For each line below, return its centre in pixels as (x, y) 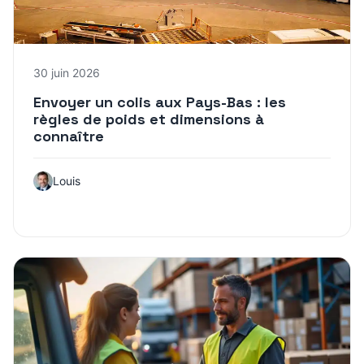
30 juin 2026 (67, 72)
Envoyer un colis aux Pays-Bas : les (160, 102)
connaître (69, 136)
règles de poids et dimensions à (149, 119)
